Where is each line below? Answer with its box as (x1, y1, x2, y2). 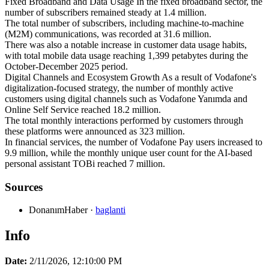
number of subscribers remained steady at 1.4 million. (5, 7, 207, 17)
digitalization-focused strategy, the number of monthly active (5, 82, 233, 93)
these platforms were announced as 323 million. (5, 125, 185, 136)
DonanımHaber (29, 205, 88, 216)
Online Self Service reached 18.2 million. (5, 104, 161, 115)
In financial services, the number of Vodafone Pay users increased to (5, 136, 262, 147)
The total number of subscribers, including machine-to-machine (5, 17, 244, 28)
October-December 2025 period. (5, 61, 128, 71)
